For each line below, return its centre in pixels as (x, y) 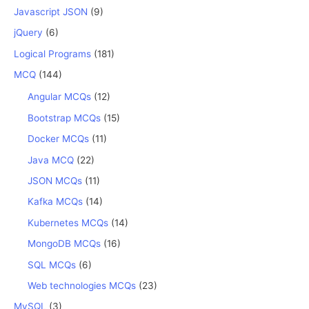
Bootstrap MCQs (64, 118)
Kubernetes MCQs (68, 222)
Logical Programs (52, 53)
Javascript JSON (51, 12)
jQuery (28, 33)
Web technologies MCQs (82, 285)
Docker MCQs (58, 139)
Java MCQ (51, 160)
